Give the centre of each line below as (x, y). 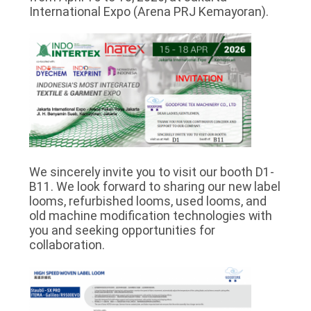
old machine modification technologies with (150, 216)
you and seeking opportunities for (122, 230)
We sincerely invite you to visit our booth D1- (151, 172)
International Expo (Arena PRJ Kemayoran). (149, 11)
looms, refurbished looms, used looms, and (148, 201)
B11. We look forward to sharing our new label (154, 187)
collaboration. (67, 245)
